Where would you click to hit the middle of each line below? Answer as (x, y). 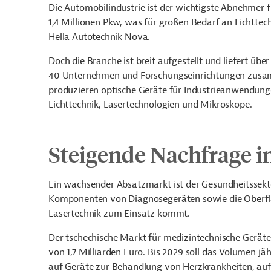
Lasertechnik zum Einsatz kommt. (119, 214)
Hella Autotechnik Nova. (100, 37)
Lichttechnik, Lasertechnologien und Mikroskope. (150, 105)
